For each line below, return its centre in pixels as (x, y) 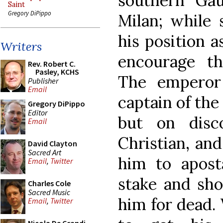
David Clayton (53, 143)
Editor (38, 112)
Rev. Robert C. (52, 64)
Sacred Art (45, 152)
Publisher (43, 80)
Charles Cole (49, 183)
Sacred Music (49, 192)
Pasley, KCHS (57, 72)
